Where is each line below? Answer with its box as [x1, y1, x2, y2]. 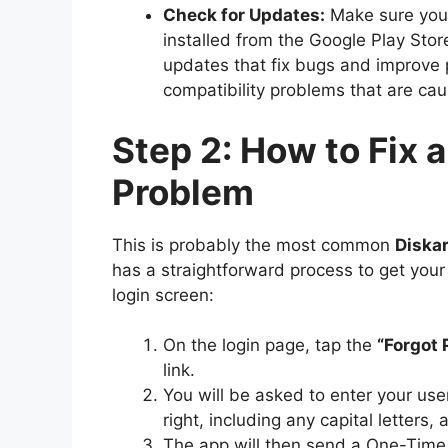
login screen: [112, 284, 214, 305]
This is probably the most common [112, 234, 395, 255]
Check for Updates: [163, 5, 325, 26]
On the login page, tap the [163, 335, 377, 356]
